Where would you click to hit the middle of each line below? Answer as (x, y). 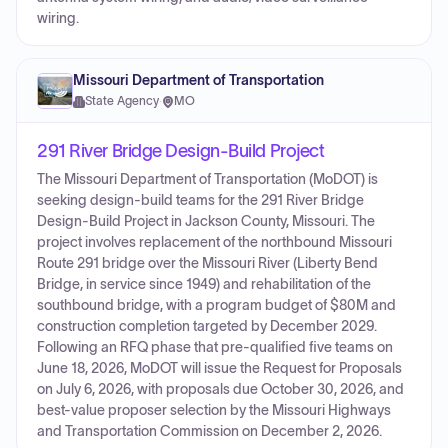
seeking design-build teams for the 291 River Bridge (200, 200)
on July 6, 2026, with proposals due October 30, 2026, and (220, 389)
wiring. (58, 18)
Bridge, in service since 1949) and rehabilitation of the (204, 284)
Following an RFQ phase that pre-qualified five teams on (215, 347)
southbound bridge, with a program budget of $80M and (216, 305)
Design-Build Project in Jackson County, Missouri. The (206, 221)
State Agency (122, 101)
